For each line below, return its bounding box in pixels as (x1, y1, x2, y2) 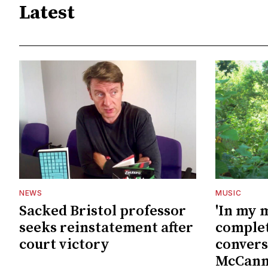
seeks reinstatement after (19, 218, 193, 237)
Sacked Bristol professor (19, 202, 186, 220)
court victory (19, 235, 109, 254)
